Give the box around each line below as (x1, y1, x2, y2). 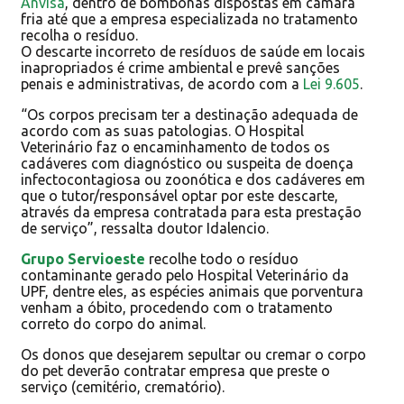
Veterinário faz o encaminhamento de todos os (21, 138, 330, 155)
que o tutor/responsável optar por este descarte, (21, 187, 338, 204)
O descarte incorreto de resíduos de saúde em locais (21, 42, 365, 60)
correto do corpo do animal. (21, 315, 206, 332)
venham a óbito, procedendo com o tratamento (21, 298, 333, 316)
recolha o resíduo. (21, 26, 138, 43)
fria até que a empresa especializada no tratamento (21, 10, 358, 27)
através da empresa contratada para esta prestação (21, 203, 362, 220)
